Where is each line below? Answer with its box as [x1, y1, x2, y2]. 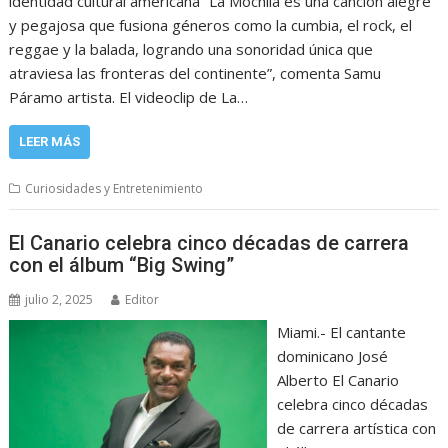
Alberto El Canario [276, 370, 399, 390]
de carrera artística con [276, 418, 436, 438]
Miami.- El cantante [276, 322, 406, 342]
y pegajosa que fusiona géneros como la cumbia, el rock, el [9, 14, 413, 35]
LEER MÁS [19, 133, 81, 149]
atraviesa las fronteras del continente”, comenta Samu [9, 62, 382, 83]
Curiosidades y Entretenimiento [25, 179, 204, 197]
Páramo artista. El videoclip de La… [9, 86, 249, 107]
